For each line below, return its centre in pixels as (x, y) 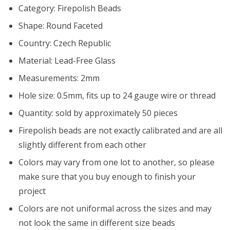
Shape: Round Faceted (61, 25)
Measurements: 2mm (59, 78)
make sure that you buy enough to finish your (107, 176)
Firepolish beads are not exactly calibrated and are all (120, 130)
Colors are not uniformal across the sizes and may (115, 208)
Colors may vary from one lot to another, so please (117, 162)
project (32, 191)
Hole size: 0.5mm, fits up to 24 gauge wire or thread (117, 95)
